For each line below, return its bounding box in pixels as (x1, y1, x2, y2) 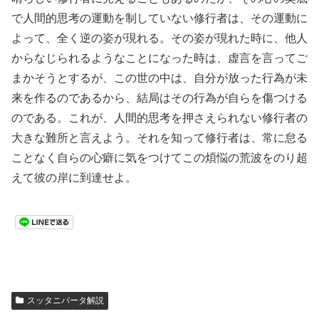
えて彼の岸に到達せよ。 (11, 171, 137, 184)
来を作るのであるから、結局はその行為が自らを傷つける (11, 91, 308, 104)
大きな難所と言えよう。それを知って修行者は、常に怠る (11, 131, 308, 144)
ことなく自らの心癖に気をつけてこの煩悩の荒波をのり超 (11, 151, 308, 164)
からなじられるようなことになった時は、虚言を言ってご (11, 51, 308, 64)
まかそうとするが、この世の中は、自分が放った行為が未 (11, 71, 308, 84)
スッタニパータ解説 (26, 296, 104, 306)
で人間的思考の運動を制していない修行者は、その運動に (11, 11, 308, 24)
